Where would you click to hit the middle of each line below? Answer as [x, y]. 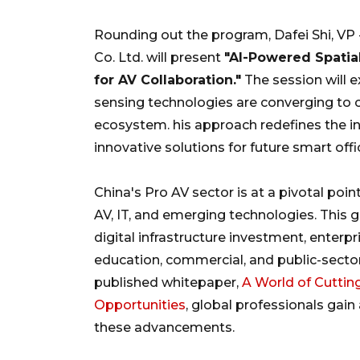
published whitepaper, [168, 282]
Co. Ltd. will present [159, 57]
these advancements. [164, 327]
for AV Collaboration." [168, 80]
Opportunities [140, 305]
